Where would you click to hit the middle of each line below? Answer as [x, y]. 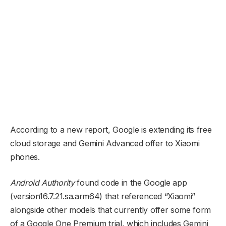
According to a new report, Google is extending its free [111, 129]
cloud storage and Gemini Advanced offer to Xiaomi [105, 143]
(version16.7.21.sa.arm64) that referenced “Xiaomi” [103, 196]
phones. [25, 157]
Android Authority [42, 182]
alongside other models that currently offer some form [111, 210]
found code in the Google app [132, 182]
